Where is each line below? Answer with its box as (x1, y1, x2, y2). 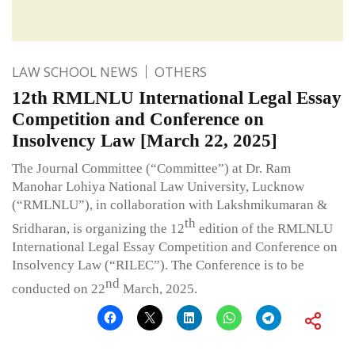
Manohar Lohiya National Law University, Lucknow (12, 178, 304, 194)
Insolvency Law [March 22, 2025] (12, 130, 277, 151)
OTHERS (155, 62, 207, 81)
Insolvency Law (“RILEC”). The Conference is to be (12, 257, 304, 273)
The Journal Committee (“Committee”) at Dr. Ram (12, 160, 291, 176)
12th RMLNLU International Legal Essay (12, 87, 342, 108)
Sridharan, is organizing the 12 (12, 220, 185, 236)
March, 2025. (120, 281, 197, 296)
